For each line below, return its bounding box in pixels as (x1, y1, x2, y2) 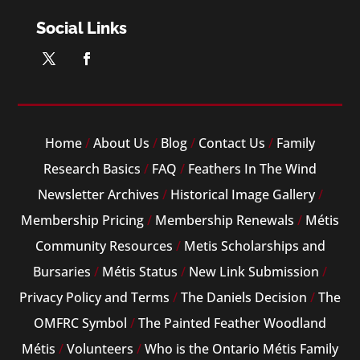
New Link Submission (189, 262, 319, 280)
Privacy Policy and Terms (19, 288, 170, 306)
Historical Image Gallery (170, 185, 315, 203)
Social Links (35, 18, 127, 38)
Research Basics (43, 159, 141, 178)
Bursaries (33, 262, 91, 280)
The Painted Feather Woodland (138, 313, 326, 332)
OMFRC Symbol (34, 313, 127, 332)
